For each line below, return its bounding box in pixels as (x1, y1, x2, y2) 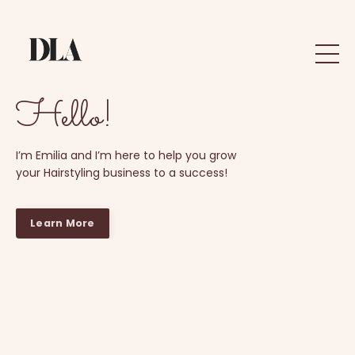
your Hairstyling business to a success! (16, 165, 227, 181)
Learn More (30, 216, 95, 230)
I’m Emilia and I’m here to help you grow (16, 147, 236, 163)
